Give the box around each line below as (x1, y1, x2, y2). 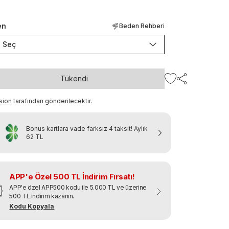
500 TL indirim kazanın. (9, 192, 75, 200)
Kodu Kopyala (9, 202, 55, 210)
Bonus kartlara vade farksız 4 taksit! (26, 125, 133, 132)
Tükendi (60, 74, 88, 83)
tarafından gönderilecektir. (13, 97, 93, 105)
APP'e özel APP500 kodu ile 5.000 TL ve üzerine (9, 184, 147, 191)
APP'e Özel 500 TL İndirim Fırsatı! (9, 172, 135, 181)
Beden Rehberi (119, 22, 165, 30)
